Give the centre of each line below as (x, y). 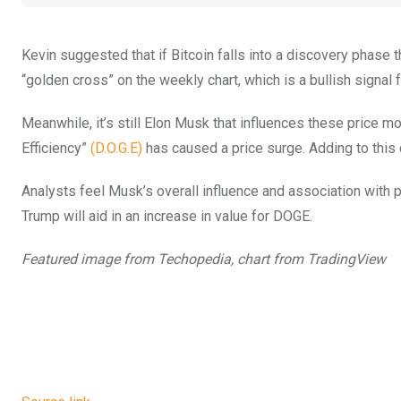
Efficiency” (56, 148)
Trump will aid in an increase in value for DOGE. (167, 216)
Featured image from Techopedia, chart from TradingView (204, 259)
